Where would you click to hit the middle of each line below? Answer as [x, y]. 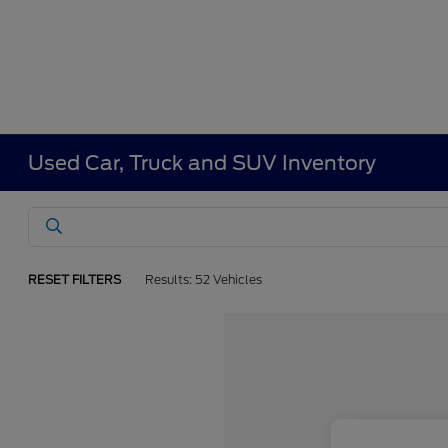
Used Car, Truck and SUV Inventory [202, 163]
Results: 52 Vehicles [204, 279]
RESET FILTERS [75, 279]
